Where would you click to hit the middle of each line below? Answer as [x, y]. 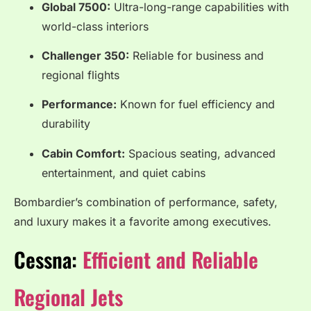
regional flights [81, 75]
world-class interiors [95, 26]
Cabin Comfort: [83, 153]
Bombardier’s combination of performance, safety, [146, 202]
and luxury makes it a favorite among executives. [143, 222]
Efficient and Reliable [170, 260]
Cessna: [48, 260]
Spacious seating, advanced [200, 153]
